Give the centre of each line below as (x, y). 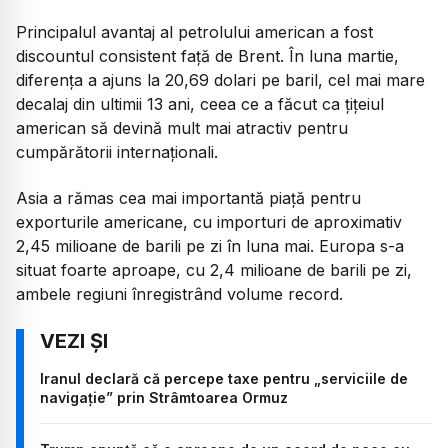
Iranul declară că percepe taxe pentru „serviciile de (224, 378)
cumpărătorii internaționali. (117, 151)
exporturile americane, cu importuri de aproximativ (209, 222)
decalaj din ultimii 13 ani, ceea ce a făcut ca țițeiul (200, 103)
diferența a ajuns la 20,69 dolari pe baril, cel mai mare (220, 79)
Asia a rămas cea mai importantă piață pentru (188, 198)
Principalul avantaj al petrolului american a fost (194, 31)
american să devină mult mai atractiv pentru (182, 127)
